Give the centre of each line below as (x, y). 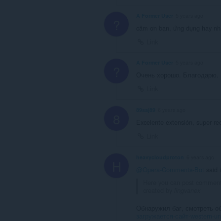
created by (159, 190)
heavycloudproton (160, 157)
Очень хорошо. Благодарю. (177, 75)
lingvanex (187, 191)
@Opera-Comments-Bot (170, 170)
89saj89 (146, 110)
